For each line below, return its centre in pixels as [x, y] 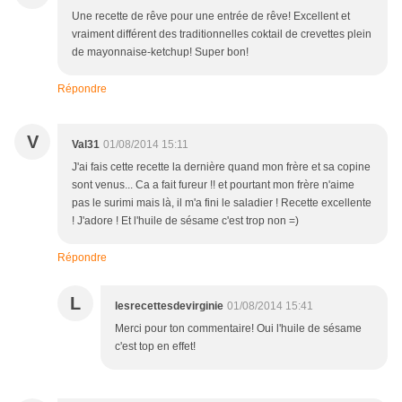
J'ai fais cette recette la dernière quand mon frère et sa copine [221, 167]
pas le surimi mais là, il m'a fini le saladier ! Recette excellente [222, 203]
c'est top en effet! [155, 347]
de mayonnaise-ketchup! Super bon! [160, 52]
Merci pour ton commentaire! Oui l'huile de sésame [238, 329]
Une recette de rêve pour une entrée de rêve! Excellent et [211, 17]
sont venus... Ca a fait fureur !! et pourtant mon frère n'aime [213, 185]
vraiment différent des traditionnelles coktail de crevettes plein [222, 35]
